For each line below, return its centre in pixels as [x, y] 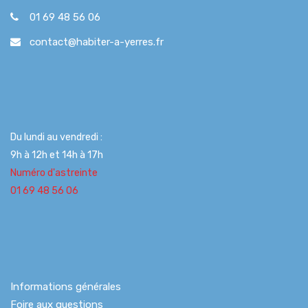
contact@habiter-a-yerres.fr [97, 42]
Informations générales [66, 287]
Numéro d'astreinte [54, 173]
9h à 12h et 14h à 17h [57, 155]
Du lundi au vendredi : [56, 137]
